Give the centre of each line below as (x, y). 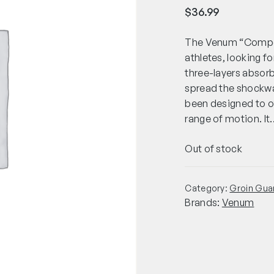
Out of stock (214, 148)
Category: (207, 188)
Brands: (203, 202)
